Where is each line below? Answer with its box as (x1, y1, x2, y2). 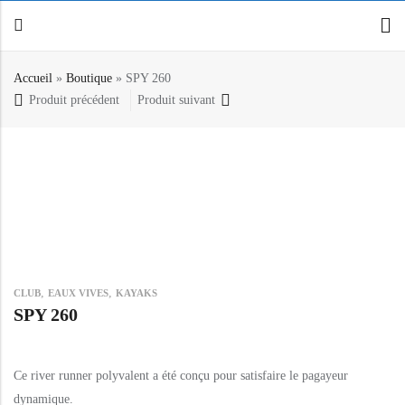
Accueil (14, 71, 52, 85)
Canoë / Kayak (18, 148, 102, 163)
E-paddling (18, 213, 80, 228)
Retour (33, 115, 67, 128)
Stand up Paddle (18, 181, 109, 195)
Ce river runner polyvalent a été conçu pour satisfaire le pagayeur (14, 368, 348, 382)
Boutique (66, 71, 112, 85)
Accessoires (18, 246, 85, 260)
